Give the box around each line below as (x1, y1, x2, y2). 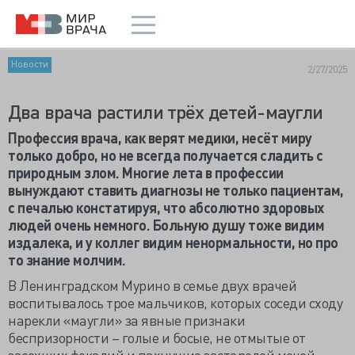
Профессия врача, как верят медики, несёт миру (8, 128, 312, 147)
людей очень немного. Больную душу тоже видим (8, 216, 324, 234)
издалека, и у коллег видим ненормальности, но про (8, 233, 338, 251)
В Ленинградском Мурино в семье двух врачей (8, 276, 296, 294)
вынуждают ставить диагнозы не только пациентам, (8, 181, 344, 199)
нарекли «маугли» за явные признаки (8, 311, 245, 329)
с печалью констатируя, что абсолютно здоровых (8, 198, 324, 216)
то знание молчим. (8, 250, 126, 269)
